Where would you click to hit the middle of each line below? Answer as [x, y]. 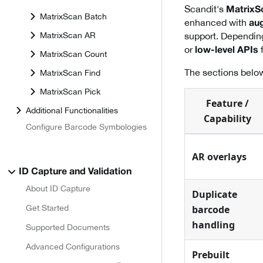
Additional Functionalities [72, 110]
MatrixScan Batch [73, 16]
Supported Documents [68, 227]
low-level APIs [227, 51]
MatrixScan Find [70, 73]
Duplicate [215, 195]
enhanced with [217, 23]
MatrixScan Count [73, 54]
